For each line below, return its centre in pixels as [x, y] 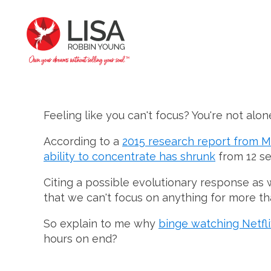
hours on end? [80, 239]
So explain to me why [101, 224]
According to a [83, 141]
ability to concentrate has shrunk [129, 156]
